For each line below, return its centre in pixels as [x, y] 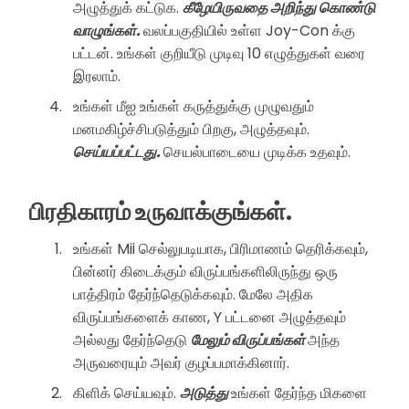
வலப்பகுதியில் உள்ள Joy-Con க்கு [249, 30]
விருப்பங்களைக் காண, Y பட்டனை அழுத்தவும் [210, 317]
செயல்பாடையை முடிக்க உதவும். [257, 152]
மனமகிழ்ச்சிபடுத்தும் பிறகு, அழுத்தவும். [191, 129]
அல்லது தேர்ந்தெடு [132, 340]
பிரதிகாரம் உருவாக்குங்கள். [161, 212]
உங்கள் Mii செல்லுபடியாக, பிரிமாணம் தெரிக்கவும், [220, 248]
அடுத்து [205, 393]
